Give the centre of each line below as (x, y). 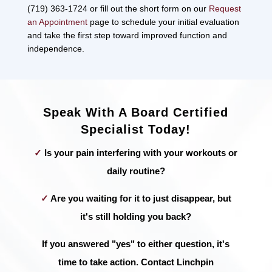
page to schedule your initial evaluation (163, 22)
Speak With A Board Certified (136, 112)
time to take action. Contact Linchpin (136, 262)
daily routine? (136, 171)
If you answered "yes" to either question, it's (136, 243)
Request (225, 8)
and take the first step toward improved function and (127, 35)
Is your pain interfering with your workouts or (140, 152)
